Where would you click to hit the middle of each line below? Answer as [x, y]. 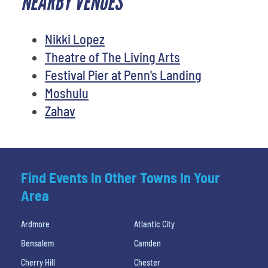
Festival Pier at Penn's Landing [123, 74]
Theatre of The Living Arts [112, 57]
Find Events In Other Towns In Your [121, 177]
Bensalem [37, 243]
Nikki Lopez [75, 39]
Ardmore [35, 224]
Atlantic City [154, 224]
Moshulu [67, 92]
